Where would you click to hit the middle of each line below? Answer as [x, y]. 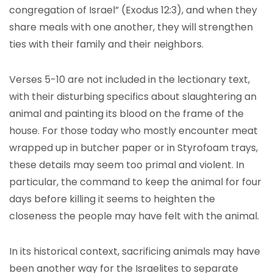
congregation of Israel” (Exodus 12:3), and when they [133, 10]
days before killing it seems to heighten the [112, 199]
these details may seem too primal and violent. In [127, 165]
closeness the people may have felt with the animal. [134, 216]
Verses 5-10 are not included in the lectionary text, [129, 80]
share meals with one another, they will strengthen [131, 27]
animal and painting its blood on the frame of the [126, 114]
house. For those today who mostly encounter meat [133, 131]
